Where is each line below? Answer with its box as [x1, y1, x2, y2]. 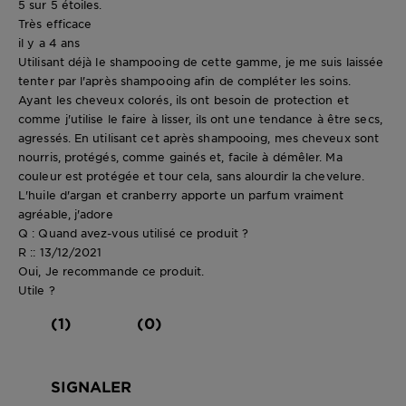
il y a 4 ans [18, 35, 81, 51]
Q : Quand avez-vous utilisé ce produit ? [18, 226, 248, 241]
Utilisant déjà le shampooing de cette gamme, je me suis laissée [18, 54, 384, 70]
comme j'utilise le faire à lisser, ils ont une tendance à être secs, [18, 111, 382, 127]
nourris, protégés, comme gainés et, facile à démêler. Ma [18, 150, 343, 165]
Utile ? [18, 283, 55, 298]
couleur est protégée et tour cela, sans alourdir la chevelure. [18, 169, 365, 184]
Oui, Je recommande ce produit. [18, 264, 204, 279]
